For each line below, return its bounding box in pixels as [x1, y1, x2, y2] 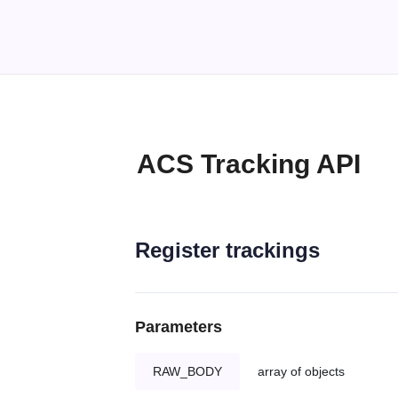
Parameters [135, 318, 222, 337]
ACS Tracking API [137, 149, 361, 179]
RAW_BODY [153, 364, 222, 379]
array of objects [258, 364, 345, 379]
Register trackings [135, 238, 320, 263]
